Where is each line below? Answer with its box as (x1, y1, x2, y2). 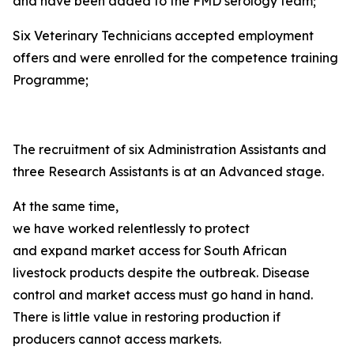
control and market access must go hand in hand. (13, 287, 313, 303)
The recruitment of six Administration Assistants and (13, 141, 326, 157)
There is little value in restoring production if (13, 309, 281, 325)
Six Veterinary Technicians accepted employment (13, 28, 314, 43)
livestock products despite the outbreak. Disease (13, 265, 310, 281)
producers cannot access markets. (13, 331, 221, 347)
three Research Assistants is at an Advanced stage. (13, 164, 324, 179)
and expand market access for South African (13, 243, 287, 258)
